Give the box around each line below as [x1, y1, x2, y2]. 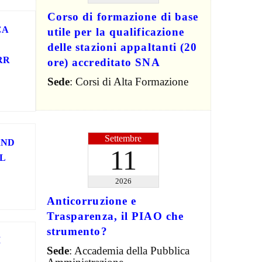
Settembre [105, 133, 142, 143]
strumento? [46, 225, 108, 237]
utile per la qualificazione [47, 25, 185, 38]
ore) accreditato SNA [47, 56, 160, 68]
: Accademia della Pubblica [68, 244, 189, 257]
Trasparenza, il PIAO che [46, 209, 184, 222]
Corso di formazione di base [47, 10, 199, 23]
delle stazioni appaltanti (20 [47, 40, 198, 53]
